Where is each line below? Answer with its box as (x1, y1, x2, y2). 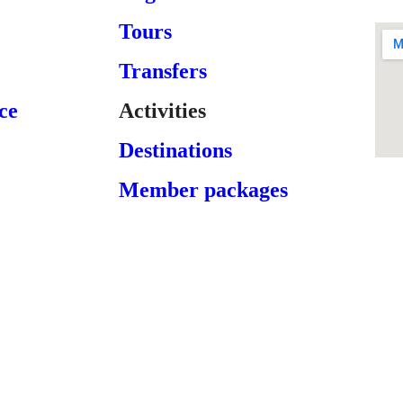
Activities (119, 99, 206, 122)
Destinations (119, 139, 232, 162)
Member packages (119, 178, 288, 201)
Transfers (119, 59, 207, 83)
